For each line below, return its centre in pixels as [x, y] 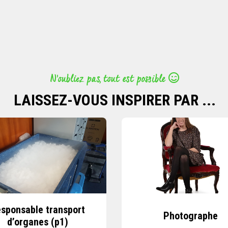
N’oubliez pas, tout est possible [109, 79]
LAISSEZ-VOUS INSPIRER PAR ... [115, 100]
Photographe [190, 216]
